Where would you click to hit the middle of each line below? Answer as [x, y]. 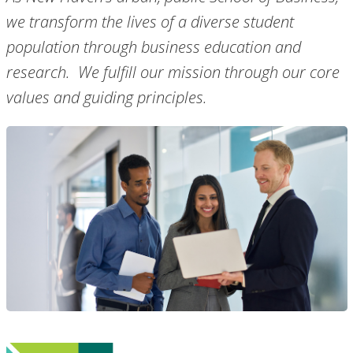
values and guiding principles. [106, 97]
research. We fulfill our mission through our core [173, 72]
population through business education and [153, 47]
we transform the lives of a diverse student [150, 22]
